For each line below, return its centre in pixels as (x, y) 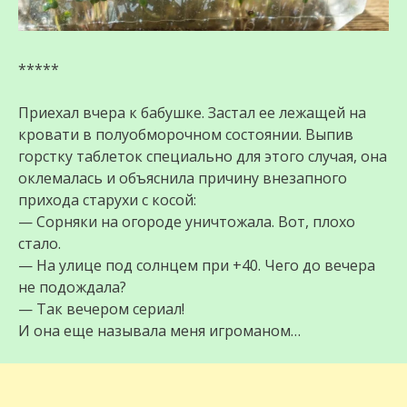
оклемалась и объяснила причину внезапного (183, 179)
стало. (40, 244)
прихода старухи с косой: (107, 200)
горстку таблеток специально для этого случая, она (203, 157)
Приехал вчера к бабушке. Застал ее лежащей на (192, 113)
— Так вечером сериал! (101, 309)
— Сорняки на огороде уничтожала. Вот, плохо (187, 222)
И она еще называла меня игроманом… (159, 331)
